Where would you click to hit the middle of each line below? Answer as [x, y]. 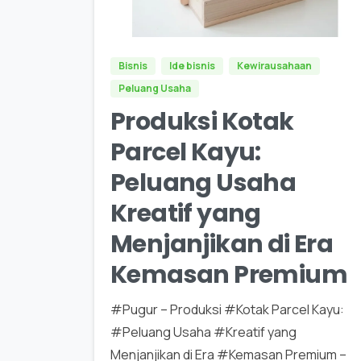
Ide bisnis [192, 65]
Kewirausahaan [274, 65]
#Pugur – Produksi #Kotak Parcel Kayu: [227, 309]
